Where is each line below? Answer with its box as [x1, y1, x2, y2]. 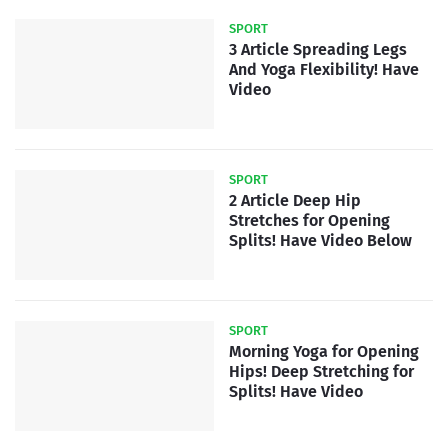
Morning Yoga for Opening [229, 342, 419, 362]
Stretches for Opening [229, 211, 390, 231]
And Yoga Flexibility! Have [229, 60, 419, 80]
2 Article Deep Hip [229, 191, 361, 211]
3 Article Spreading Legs [229, 40, 407, 60]
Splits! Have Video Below [229, 231, 412, 251]
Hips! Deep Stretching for [229, 362, 414, 382]
